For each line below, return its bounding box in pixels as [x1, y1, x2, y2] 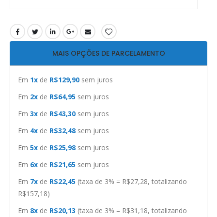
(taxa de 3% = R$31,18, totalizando [77, 206, 187, 216]
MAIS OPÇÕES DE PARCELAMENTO [52, 48, 165, 59]
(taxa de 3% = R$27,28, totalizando [77, 177, 187, 186]
